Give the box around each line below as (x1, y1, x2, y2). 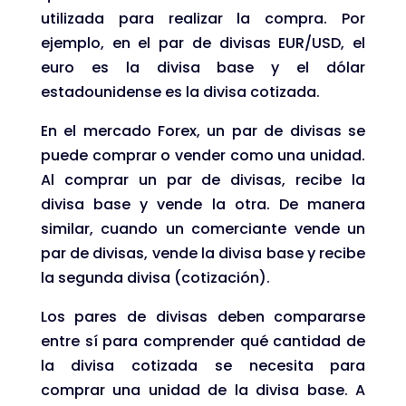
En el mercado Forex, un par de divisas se (40, 120, 366, 141)
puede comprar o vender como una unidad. (40, 144, 366, 166)
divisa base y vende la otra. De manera (40, 193, 366, 215)
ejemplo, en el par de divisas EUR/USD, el (40, 32, 366, 53)
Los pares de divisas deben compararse (40, 305, 366, 327)
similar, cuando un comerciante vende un (40, 217, 366, 239)
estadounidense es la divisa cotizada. (40, 81, 320, 102)
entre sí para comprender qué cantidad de (40, 330, 366, 352)
